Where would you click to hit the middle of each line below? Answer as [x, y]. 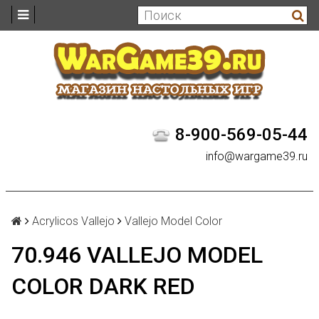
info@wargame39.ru [257, 156]
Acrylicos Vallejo [73, 221]
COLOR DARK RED [103, 286]
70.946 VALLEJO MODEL [137, 255]
